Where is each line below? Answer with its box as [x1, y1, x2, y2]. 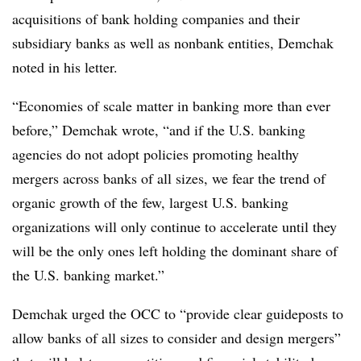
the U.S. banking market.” [12, 264, 164, 284]
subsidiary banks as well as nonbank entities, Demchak [12, 32, 334, 52]
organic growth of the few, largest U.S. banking [12, 192, 288, 212]
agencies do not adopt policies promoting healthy [12, 143, 299, 164]
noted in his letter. [12, 56, 118, 77]
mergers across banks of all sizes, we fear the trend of [12, 168, 326, 188]
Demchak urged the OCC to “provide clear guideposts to [12, 303, 343, 323]
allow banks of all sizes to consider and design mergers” [12, 327, 341, 347]
